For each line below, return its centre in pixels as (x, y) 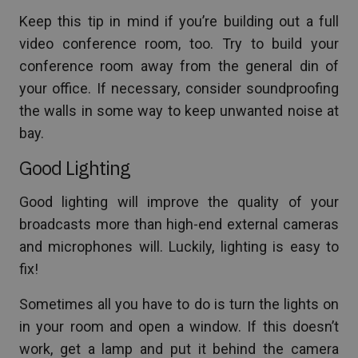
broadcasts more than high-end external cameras (179, 224)
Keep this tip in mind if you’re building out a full (179, 21)
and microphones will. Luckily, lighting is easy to (179, 246)
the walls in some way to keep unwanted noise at (179, 110)
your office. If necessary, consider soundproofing (179, 88)
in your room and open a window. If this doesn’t (179, 326)
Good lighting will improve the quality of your (179, 201)
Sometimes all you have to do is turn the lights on (179, 304)
